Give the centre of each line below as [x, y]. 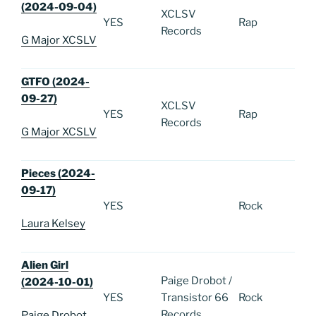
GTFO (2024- [55, 82]
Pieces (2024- [58, 174]
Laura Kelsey [53, 223]
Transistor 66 [195, 298]
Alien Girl [45, 266]
